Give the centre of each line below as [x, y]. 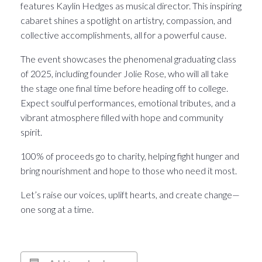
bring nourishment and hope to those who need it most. [129, 170]
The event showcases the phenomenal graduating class [128, 58]
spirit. [31, 132]
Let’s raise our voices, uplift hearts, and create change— [130, 194]
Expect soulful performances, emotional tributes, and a [128, 102]
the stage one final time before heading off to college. [124, 88]
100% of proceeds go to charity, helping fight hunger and [130, 156]
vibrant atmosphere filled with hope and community [122, 117]
